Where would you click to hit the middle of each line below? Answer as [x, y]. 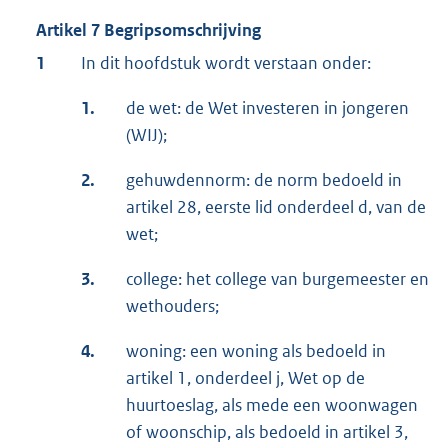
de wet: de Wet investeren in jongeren [267, 108]
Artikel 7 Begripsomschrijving [148, 30]
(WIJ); [146, 135]
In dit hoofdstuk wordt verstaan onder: [226, 63]
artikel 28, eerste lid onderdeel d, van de [276, 207]
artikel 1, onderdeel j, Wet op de [245, 378]
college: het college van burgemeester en [277, 279]
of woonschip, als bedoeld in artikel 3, [267, 432]
